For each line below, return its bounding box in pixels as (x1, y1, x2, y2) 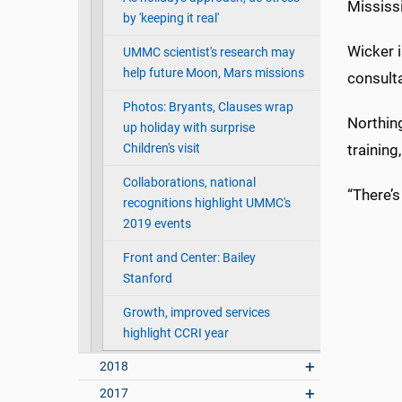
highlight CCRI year (122, 326, 229, 342)
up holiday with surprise (122, 120, 255, 136)
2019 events (122, 216, 191, 232)
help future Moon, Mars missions (122, 66, 304, 82)
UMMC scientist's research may (122, 45, 295, 61)
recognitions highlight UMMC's (122, 196, 291, 212)
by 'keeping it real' (122, 11, 219, 27)
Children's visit (122, 141, 200, 157)
